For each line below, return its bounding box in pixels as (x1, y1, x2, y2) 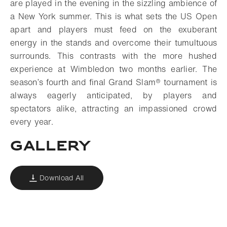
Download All (40, 172, 84, 183)
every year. (10, 116, 53, 128)
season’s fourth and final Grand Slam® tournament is (10, 76, 217, 88)
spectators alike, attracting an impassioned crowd (10, 102, 217, 115)
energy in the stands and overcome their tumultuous (10, 36, 217, 49)
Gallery (10, 135, 91, 159)
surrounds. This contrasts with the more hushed (10, 50, 217, 62)
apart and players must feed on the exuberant (10, 23, 217, 35)
